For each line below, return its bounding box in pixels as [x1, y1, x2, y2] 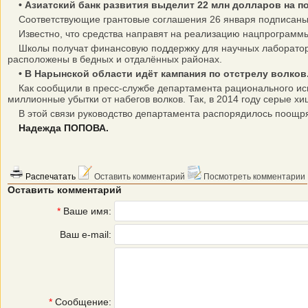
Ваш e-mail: [60, 229, 111, 240]
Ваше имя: [60, 206, 111, 217]
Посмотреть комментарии [201, 172, 305, 181]
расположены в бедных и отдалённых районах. [8, 54, 222, 65]
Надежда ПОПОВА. [19, 122, 109, 133]
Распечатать [23, 172, 76, 181]
